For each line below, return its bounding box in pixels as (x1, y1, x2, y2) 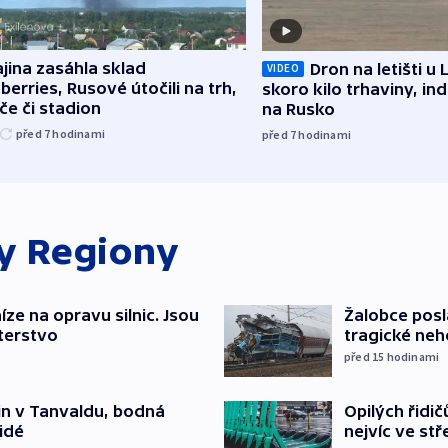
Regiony (26, 230, 179, 272)
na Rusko (262, 99, 335, 118)
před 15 (344, 348, 387, 364)
